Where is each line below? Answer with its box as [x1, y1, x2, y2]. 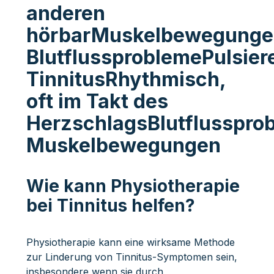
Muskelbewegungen [26, 133, 221, 157]
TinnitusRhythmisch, [26, 67, 226, 91]
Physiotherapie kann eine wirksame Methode [26, 235, 235, 248]
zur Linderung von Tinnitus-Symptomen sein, [26, 250, 237, 263]
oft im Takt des [26, 89, 168, 113]
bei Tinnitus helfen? [26, 194, 195, 216]
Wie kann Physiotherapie [26, 175, 240, 196]
